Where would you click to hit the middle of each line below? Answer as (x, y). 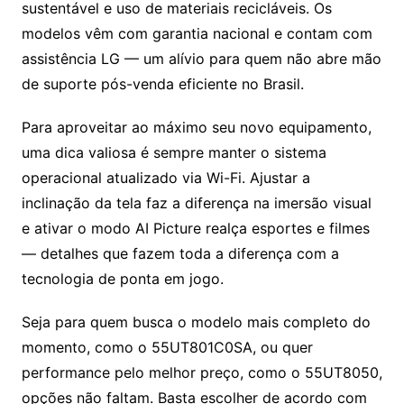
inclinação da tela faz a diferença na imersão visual (196, 203)
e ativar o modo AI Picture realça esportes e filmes (195, 229)
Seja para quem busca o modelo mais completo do (196, 322)
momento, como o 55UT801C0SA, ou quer (167, 348)
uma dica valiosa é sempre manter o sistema (174, 153)
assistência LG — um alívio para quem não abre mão (201, 59)
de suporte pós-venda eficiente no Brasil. (162, 84)
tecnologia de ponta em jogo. (122, 279)
